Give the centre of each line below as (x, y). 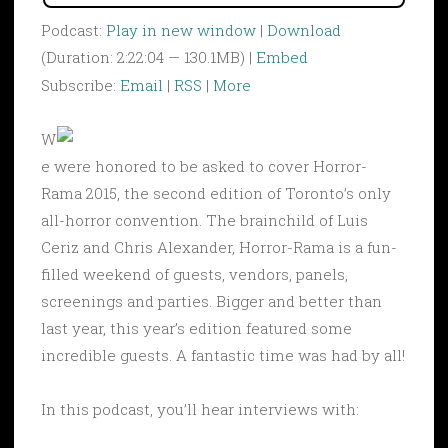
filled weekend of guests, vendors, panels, (194, 273)
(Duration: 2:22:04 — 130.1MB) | (148, 56)
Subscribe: (80, 84)
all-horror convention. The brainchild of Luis (204, 219)
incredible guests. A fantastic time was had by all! (223, 354)
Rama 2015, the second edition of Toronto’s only (216, 192)
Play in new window (181, 29)
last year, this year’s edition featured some (196, 327)
